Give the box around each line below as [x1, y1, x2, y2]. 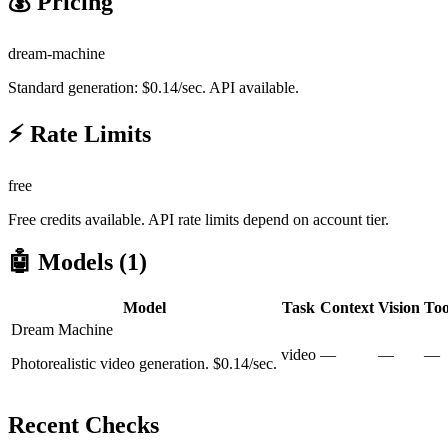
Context [320, 299, 374, 317]
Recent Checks [8, 412, 159, 439]
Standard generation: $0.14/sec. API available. [8, 78, 299, 96]
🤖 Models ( [8, 249, 127, 276]
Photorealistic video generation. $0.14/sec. [11, 355, 277, 373]
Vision [378, 299, 420, 317]
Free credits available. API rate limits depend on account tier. [8, 211, 389, 229]
